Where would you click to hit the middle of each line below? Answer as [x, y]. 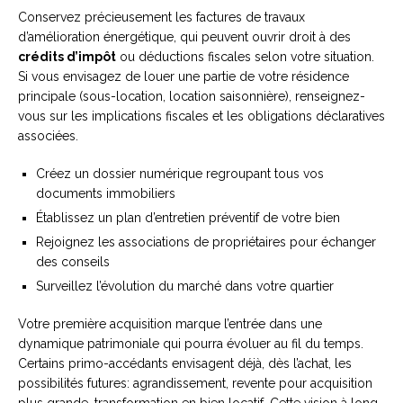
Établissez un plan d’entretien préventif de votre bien [188, 218]
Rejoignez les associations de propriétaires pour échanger [206, 242]
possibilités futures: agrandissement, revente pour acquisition [195, 384]
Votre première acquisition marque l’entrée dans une [170, 324]
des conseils [73, 262]
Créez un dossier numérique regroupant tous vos [180, 174]
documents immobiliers [106, 194]
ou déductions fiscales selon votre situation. [245, 57]
